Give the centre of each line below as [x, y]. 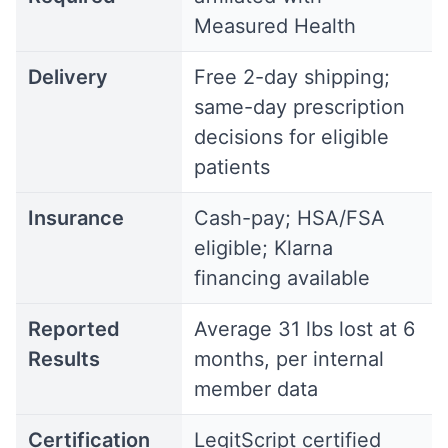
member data [256, 389]
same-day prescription [299, 107]
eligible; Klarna [263, 248]
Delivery [68, 77]
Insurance [76, 218]
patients [232, 167]
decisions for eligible [291, 137]
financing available [282, 278]
